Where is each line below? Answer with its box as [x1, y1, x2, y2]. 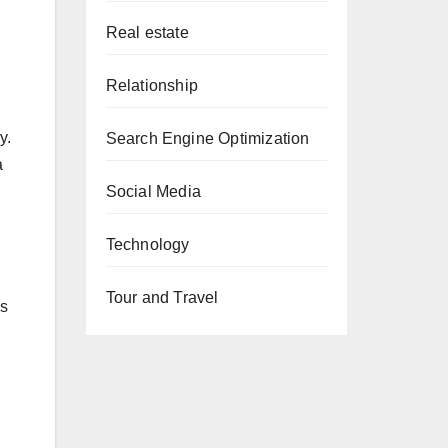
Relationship [105, 77, 198, 94]
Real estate [105, 24, 189, 41]
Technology [105, 236, 190, 253]
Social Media [105, 183, 201, 200]
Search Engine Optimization [105, 130, 310, 147]
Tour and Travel [105, 289, 219, 306]
